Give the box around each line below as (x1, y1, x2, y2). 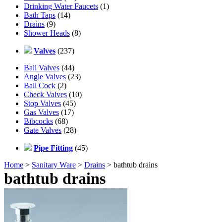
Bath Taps (24, 10, 55, 19)
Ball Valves (24, 63, 59, 72)
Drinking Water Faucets (24, 1, 98, 10)
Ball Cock (24, 81, 55, 90)
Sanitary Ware (32, 160, 76, 169)
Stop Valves (24, 99, 61, 108)
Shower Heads (24, 28, 70, 37)
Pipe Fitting (34, 143, 73, 152)
